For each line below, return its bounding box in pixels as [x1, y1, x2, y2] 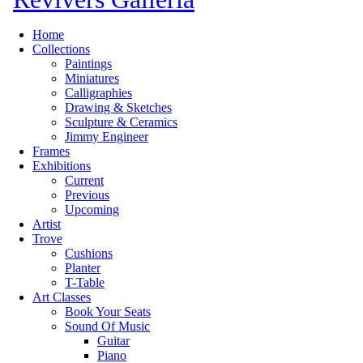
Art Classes [32, 290, 91, 304]
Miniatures [65, 71, 119, 85]
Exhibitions [32, 159, 91, 173]
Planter [65, 261, 100, 275]
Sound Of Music [65, 319, 150, 333]
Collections [32, 42, 90, 56]
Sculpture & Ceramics [65, 115, 177, 129]
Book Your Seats [65, 305, 151, 318]
